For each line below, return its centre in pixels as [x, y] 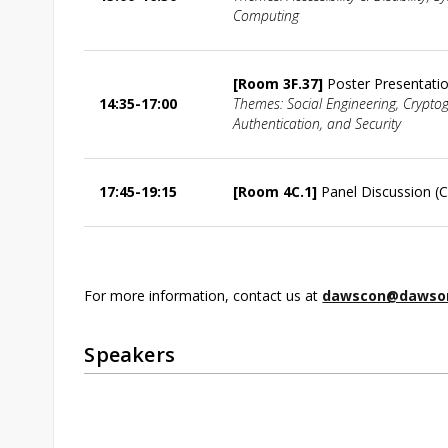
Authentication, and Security [317, 123]
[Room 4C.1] [277, 191]
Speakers [130, 354]
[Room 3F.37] [280, 83]
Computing [266, 15]
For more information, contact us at [203, 295]
